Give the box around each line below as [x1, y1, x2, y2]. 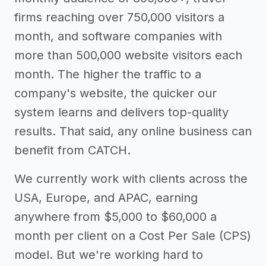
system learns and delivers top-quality [14, 105, 229, 119]
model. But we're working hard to [14, 248, 203, 262]
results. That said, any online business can [14, 124, 252, 138]
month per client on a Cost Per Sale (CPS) [14, 229, 251, 243]
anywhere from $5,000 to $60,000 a [14, 210, 217, 224]
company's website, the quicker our [14, 86, 217, 100]
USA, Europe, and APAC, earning [14, 191, 198, 205]
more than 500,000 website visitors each [14, 48, 242, 62]
